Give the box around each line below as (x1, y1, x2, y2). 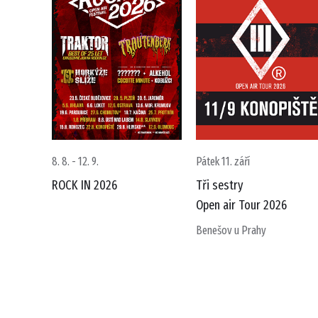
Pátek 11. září (196, 155, 250, 168)
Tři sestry (196, 177, 243, 193)
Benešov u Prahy (196, 224, 266, 237)
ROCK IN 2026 (52, 177, 117, 193)
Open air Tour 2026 (196, 197, 287, 213)
